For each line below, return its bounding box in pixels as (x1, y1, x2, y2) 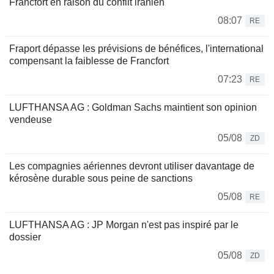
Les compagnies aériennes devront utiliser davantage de (9, 160, 254, 171)
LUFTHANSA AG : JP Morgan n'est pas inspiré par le (9, 219, 239, 230)
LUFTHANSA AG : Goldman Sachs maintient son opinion (9, 102, 257, 113)
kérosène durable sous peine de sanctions (9, 172, 193, 183)
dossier (9, 231, 41, 242)
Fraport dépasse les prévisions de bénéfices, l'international (9, 43, 264, 54)
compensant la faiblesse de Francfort (9, 55, 169, 66)
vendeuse (9, 114, 52, 125)
